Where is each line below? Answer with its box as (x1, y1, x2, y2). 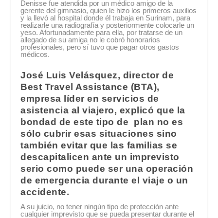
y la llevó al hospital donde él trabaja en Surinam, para (20, 14, 191, 22)
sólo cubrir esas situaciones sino (20, 128, 177, 139)
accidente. (20, 187, 70, 198)
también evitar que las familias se (20, 140, 178, 151)
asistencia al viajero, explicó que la (20, 105, 185, 116)
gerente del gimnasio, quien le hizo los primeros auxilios (20, 6, 197, 15)
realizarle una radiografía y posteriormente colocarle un (20, 21, 195, 30)
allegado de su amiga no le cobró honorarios (20, 36, 161, 44)
